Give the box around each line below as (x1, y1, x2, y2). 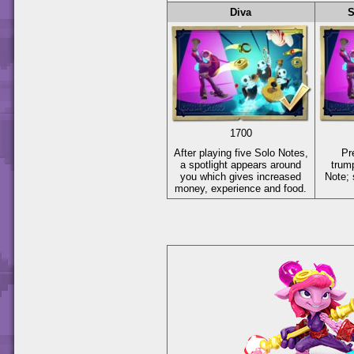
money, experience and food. (175, 182, 307, 194)
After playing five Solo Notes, (174, 146, 308, 159)
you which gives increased (180, 170, 302, 183)
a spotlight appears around (180, 158, 302, 171)
